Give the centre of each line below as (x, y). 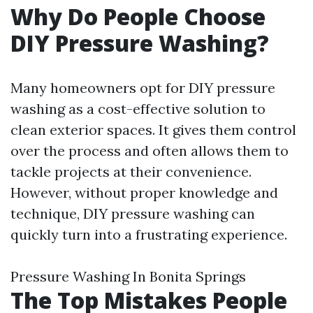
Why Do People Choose (138, 16)
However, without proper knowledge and (144, 192)
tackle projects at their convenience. (131, 172)
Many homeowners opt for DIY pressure (143, 88)
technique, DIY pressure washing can (133, 213)
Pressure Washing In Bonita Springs (128, 276)
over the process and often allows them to (150, 151)
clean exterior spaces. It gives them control (153, 130)
